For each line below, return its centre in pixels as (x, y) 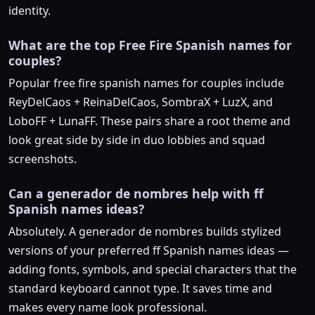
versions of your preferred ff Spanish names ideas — (149, 251)
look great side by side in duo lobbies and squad (137, 140)
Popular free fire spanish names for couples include (146, 83)
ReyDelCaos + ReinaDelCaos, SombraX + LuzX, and (141, 102)
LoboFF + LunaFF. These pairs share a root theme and (149, 121)
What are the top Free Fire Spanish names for (150, 45)
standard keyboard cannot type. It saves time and (140, 289)
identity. (30, 11)
